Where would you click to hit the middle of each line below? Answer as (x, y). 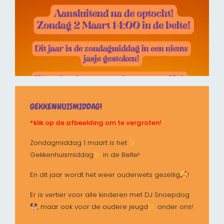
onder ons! (174, 207)
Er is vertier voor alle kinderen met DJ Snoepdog (110, 195)
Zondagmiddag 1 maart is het (79, 143)
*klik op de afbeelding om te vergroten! (96, 123)
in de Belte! (120, 155)
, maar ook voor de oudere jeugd (92, 207)
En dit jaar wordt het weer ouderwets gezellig (105, 175)
